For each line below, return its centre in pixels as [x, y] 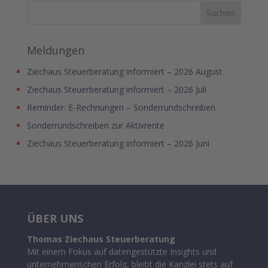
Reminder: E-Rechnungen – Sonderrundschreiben [121, 107]
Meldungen [55, 50]
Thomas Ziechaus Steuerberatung [101, 239]
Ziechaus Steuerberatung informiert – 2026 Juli [116, 89]
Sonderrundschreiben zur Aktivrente [95, 125]
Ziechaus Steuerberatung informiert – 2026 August [124, 71]
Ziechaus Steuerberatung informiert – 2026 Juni [118, 143]
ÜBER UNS [55, 218]
